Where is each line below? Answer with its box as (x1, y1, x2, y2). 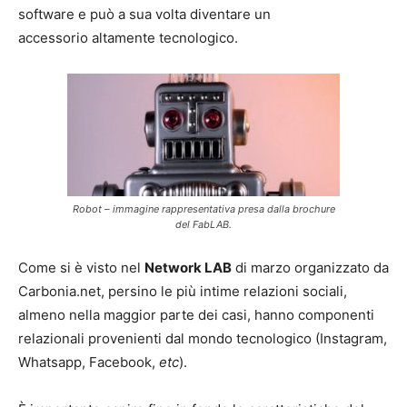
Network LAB (144, 258, 232, 276)
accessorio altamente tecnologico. (18, 28, 238, 46)
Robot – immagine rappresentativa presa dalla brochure (72, 202, 335, 215)
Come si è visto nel (18, 258, 144, 276)
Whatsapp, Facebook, (18, 352, 159, 371)
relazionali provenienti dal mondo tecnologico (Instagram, (18, 329, 387, 347)
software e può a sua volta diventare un (18, 5, 271, 23)
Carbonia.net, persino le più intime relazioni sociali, (18, 282, 347, 300)
